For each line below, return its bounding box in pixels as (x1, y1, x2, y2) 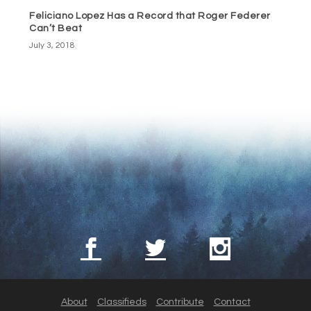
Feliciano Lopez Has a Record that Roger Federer (29, 10, 271, 21)
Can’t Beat (29, 23, 83, 33)
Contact (213, 297, 251, 308)
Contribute (155, 297, 204, 308)
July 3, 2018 (29, 40, 76, 50)
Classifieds (96, 297, 146, 308)
